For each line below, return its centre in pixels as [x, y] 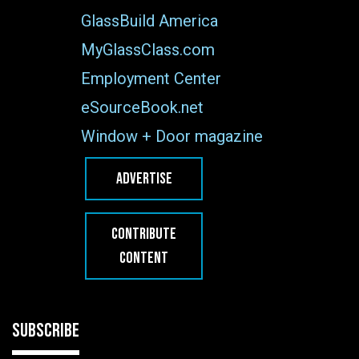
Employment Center [151, 79]
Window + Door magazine [172, 137]
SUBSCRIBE [46, 330]
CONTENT [144, 258]
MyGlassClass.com [148, 50]
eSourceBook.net [143, 108]
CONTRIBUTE [144, 234]
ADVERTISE [144, 179]
